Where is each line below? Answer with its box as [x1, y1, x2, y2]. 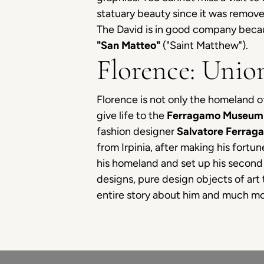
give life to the [97, 109, 167, 122]
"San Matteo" [97, 39, 160, 52]
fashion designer [97, 125, 177, 138]
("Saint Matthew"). [160, 39, 248, 52]
